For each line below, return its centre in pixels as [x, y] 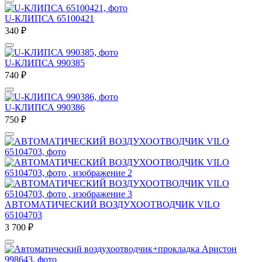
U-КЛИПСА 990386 [45, 107]
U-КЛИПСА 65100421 [49, 18]
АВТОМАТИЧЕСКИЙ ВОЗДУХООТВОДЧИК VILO [112, 204]
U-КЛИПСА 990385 [45, 63]
